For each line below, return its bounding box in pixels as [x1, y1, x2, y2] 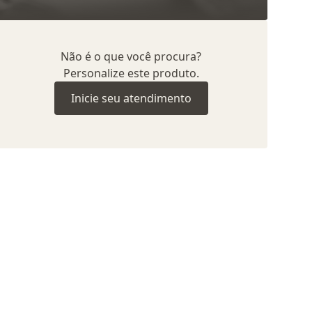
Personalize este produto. [63, 65, 199, 81]
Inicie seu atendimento [70, 91, 192, 106]
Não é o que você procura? [61, 49, 201, 64]
